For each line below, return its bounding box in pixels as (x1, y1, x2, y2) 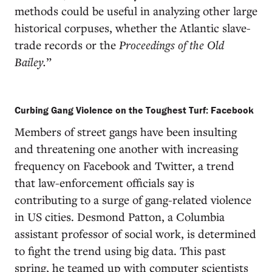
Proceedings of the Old (119, 37, 224, 52)
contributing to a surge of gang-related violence (15, 192, 251, 207)
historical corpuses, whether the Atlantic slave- (15, 20, 251, 35)
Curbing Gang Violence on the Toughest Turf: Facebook (15, 104, 254, 116)
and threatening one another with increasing (15, 141, 238, 156)
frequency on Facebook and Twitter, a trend (15, 158, 234, 173)
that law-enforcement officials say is (15, 175, 194, 190)
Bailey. (15, 54, 46, 69)
